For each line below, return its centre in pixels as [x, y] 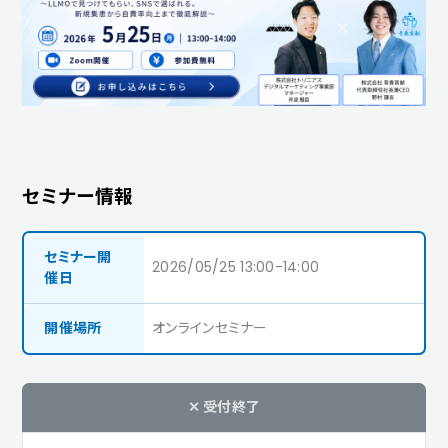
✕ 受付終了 [224, 406]
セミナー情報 [78, 196]
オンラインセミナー [210, 327]
